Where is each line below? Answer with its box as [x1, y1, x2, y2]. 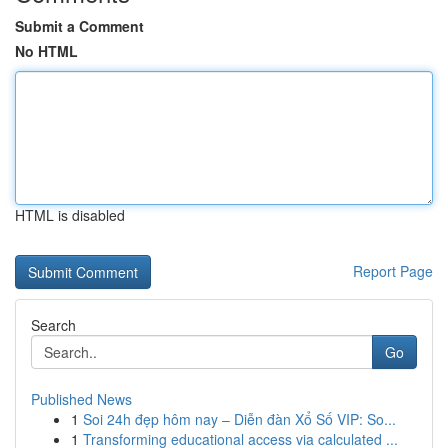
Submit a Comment [15, 16, 144, 36]
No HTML [15, 41, 78, 61]
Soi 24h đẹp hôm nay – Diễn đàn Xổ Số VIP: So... [83, 409, 396, 429]
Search [31, 315, 76, 335]
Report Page [353, 261, 433, 281]
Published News [31, 389, 132, 409]
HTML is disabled [15, 205, 125, 225]
